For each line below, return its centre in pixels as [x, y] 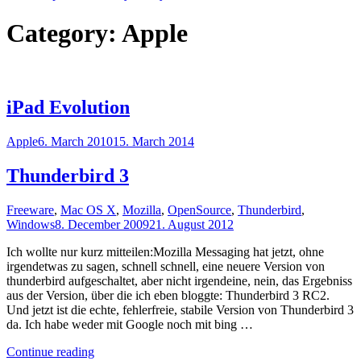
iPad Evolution [68, 107]
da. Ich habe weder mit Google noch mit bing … [130, 324]
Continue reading [50, 351]
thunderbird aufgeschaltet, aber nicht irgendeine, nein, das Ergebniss [179, 280]
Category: [64, 33]
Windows [31, 224]
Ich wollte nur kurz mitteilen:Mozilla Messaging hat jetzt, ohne [165, 251]
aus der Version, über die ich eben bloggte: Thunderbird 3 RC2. [168, 295]
